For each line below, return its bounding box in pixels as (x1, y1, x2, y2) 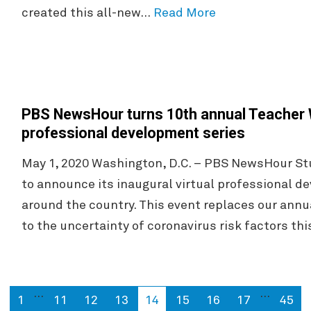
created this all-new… (21, 6, 153, 19)
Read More (153, 6, 216, 19)
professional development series (21, 124, 245, 142)
